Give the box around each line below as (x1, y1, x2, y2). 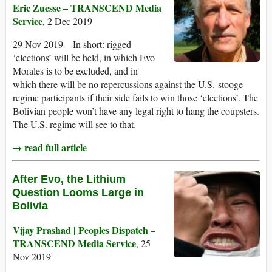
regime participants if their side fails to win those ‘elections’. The (13, 91, 258, 104)
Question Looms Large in (12, 186, 144, 199)
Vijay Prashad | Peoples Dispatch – (13, 223, 155, 237)
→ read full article (12, 140, 87, 155)
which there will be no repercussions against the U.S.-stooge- (13, 78, 246, 91)
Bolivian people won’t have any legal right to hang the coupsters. (13, 104, 259, 118)
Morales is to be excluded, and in (13, 64, 138, 78)
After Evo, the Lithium (12, 173, 126, 186)
